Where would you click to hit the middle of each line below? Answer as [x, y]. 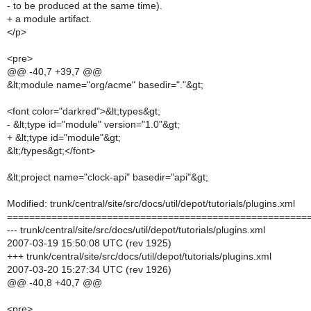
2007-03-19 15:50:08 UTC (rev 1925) [89, 243]
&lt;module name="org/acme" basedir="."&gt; [105, 85]
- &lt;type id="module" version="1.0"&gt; [93, 124]
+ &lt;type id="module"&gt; [64, 137]
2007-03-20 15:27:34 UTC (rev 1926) [89, 269]
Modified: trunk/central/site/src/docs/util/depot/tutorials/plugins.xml [151, 203]
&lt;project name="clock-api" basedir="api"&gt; [108, 177]
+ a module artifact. [49, 19]
